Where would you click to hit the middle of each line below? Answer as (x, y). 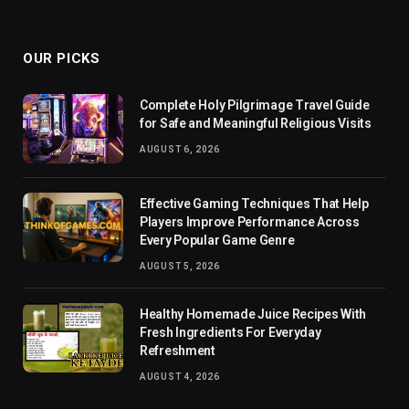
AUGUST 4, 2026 (180, 376)
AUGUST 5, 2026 (180, 266)
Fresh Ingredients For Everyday (231, 332)
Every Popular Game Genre (217, 240)
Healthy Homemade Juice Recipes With (253, 314)
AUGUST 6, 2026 (180, 149)
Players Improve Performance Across (250, 221)
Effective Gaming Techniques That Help (254, 203)
